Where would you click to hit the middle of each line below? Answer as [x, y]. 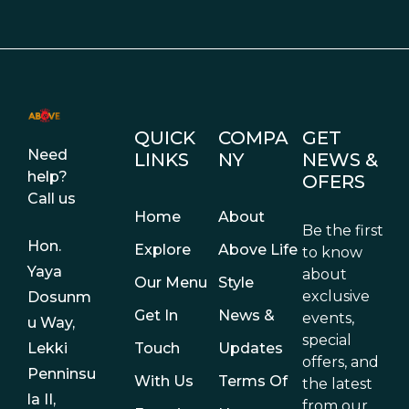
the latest [338, 384]
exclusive [336, 296]
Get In [156, 315]
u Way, [51, 323]
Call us [52, 199]
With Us [163, 381]
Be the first [343, 231]
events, [329, 318]
